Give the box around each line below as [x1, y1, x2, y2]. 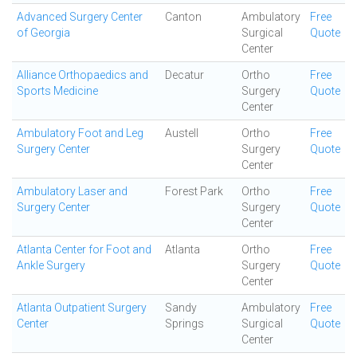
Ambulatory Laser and [17, 185, 127, 198]
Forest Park [165, 185, 223, 198]
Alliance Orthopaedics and [17, 69, 148, 81]
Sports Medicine [17, 84, 98, 97]
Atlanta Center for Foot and [17, 243, 151, 256]
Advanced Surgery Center [17, 10, 143, 23]
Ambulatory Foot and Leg [17, 127, 143, 139]
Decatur [165, 69, 204, 81]
